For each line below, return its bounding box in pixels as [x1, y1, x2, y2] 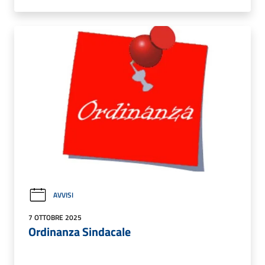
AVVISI [53, 189, 73, 201]
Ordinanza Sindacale [28, 222, 131, 241]
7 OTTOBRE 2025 [28, 211, 82, 223]
